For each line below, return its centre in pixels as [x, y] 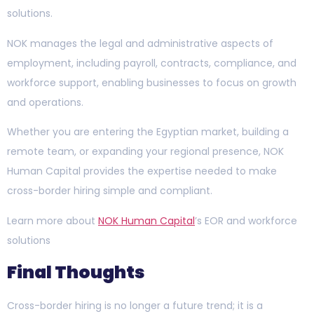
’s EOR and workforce [246, 220]
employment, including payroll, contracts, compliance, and [152, 63]
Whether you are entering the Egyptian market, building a [148, 132]
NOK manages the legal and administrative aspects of [140, 43]
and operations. [45, 102]
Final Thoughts [76, 272]
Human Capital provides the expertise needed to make [142, 171]
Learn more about [53, 220]
